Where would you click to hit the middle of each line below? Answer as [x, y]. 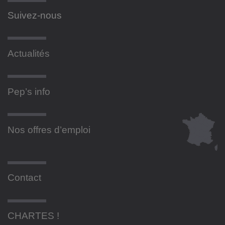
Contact [24, 177]
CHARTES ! [33, 215]
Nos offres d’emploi [49, 130]
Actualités [29, 53]
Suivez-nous [35, 15]
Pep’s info [29, 91]
